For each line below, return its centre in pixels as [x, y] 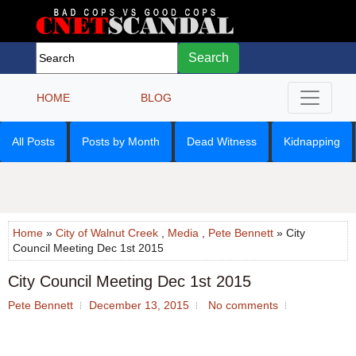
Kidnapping [312, 141]
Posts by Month [121, 141]
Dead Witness [222, 141]
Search [209, 58]
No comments [243, 305]
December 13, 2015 [139, 305]
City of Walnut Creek [107, 233]
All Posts [33, 141]
